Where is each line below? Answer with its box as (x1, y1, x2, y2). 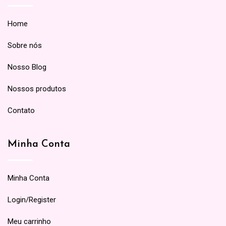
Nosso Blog (8, 63, 46, 72)
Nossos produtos (8, 84, 66, 93)
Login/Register (8, 195, 56, 204)
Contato (8, 106, 35, 115)
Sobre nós (8, 41, 42, 50)
